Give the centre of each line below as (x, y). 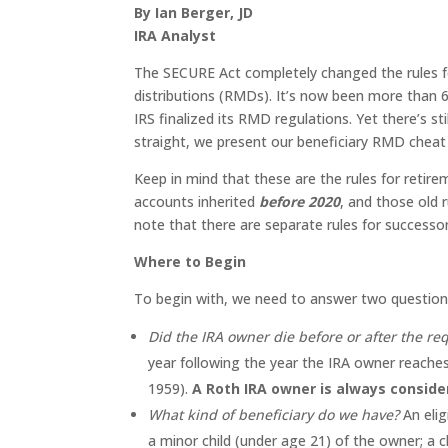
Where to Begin (190, 261)
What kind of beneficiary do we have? (274, 414)
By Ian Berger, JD (194, 12)
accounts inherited (197, 201)
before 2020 (300, 201)
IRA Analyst (175, 35)
